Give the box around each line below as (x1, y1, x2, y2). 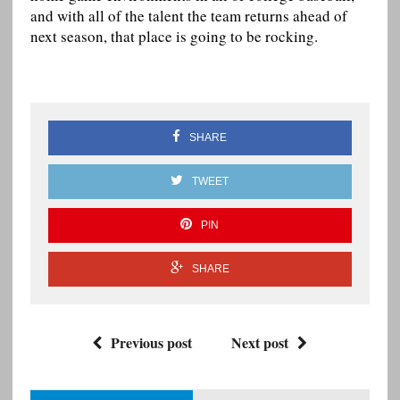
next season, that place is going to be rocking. (29, 26, 318, 47)
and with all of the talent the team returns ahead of (29, 5, 347, 27)
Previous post (111, 332, 193, 354)
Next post (231, 332, 289, 354)
